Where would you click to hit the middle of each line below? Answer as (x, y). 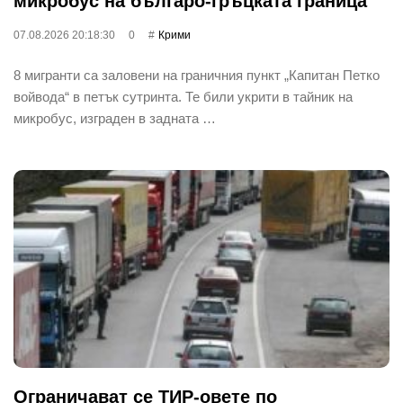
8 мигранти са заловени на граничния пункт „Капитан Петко (197, 75)
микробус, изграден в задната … (115, 118)
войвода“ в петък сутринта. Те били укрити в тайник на (183, 96)
